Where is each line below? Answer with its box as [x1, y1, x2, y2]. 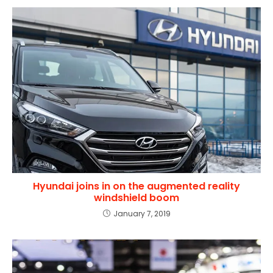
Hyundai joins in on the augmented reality [33, 179, 240, 193]
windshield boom [94, 190, 179, 205]
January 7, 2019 [113, 208, 171, 219]
